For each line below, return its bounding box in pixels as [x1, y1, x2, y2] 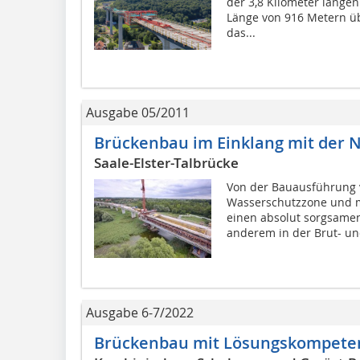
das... [226, 25, 256, 41]
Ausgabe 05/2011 [86, 104, 190, 122]
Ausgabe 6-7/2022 [86, 304, 194, 322]
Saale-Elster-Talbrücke [94, 153, 239, 173]
